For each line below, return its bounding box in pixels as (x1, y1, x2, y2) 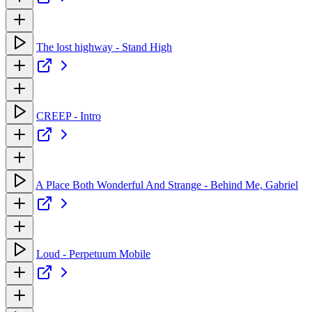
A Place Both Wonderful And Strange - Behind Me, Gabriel (36, 178, 298, 191)
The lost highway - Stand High (36, 40, 172, 53)
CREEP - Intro (36, 109, 101, 122)
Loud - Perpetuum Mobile (36, 247, 150, 260)
